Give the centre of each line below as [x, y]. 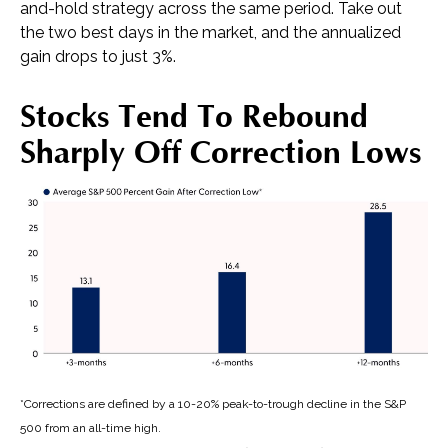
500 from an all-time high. [90, 428]
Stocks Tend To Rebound [194, 116]
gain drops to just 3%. [98, 56]
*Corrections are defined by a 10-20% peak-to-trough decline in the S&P [213, 404]
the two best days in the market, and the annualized [210, 32]
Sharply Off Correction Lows [220, 152]
